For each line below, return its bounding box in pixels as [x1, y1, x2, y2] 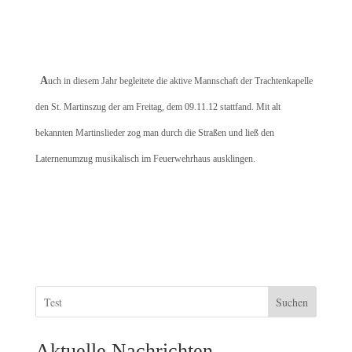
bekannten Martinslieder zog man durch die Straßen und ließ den [35, 127, 274, 138]
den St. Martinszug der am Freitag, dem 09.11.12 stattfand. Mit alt [35, 101, 280, 112]
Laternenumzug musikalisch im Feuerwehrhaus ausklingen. [35, 153, 255, 164]
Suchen [276, 294, 309, 310]
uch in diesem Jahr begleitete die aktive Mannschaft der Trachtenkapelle [47, 75, 313, 86]
